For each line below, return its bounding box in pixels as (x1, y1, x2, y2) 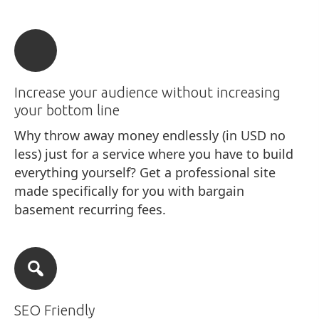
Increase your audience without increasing (14, 83, 281, 100)
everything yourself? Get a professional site (14, 163, 276, 181)
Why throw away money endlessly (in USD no (14, 126, 286, 144)
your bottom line (14, 101, 120, 118)
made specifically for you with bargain (14, 182, 244, 199)
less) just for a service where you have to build (14, 145, 293, 162)
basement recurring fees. (14, 200, 166, 218)
